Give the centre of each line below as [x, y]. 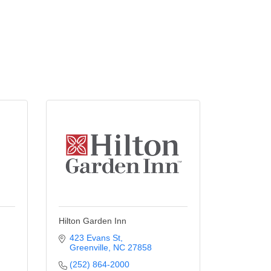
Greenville [89, 247]
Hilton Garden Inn [93, 221]
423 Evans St [95, 238]
